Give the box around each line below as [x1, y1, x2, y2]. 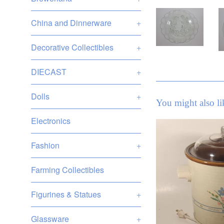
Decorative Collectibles [31, 41, 113, 53]
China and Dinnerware [31, 17, 111, 28]
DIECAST [31, 66, 66, 77]
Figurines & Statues [31, 188, 101, 200]
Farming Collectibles [31, 164, 104, 175]
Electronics [31, 115, 70, 126]
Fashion [31, 139, 59, 151]
